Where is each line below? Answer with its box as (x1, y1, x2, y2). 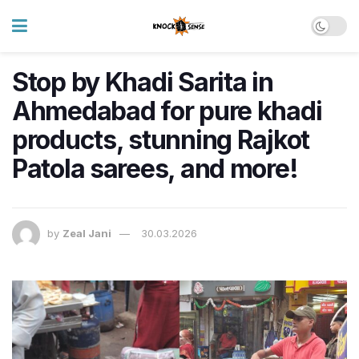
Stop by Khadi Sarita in (12, 67, 273, 98)
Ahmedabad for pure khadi (12, 95, 322, 127)
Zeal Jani (63, 227, 111, 240)
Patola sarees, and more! (12, 153, 298, 184)
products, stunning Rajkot (12, 124, 309, 155)
